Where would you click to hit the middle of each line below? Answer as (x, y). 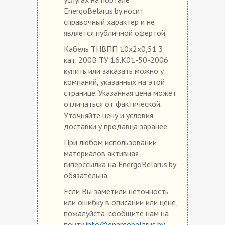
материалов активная (101, 153)
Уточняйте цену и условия (108, 115)
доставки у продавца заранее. (116, 126)
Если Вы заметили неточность (116, 191)
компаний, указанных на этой (114, 82)
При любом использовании (110, 142)
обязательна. (86, 175)
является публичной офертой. (115, 32)
